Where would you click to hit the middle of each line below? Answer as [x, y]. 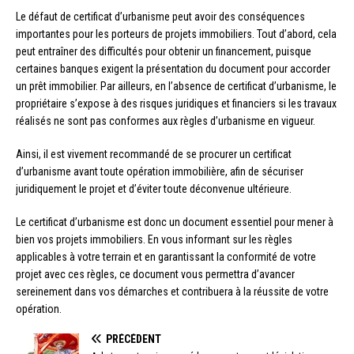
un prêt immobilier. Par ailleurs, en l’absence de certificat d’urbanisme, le [176, 86]
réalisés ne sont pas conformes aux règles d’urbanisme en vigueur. [166, 121]
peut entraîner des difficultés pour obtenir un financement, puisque [164, 51]
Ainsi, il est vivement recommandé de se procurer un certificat [154, 154]
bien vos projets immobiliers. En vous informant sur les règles [154, 239]
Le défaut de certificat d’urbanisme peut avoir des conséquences [160, 16]
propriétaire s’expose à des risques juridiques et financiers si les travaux [176, 103]
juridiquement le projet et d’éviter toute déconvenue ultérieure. [154, 188]
